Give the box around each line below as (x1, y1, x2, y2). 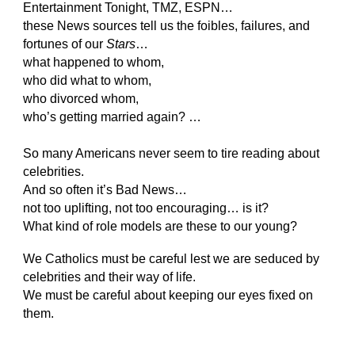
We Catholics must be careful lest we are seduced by (23, 252, 320, 266)
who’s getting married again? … (23, 110, 205, 124)
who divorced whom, (23, 92, 143, 106)
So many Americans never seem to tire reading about (23, 147, 320, 161)
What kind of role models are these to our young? (23, 219, 298, 234)
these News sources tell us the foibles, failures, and (23, 19, 311, 33)
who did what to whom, (23, 74, 155, 88)
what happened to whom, (23, 55, 168, 70)
